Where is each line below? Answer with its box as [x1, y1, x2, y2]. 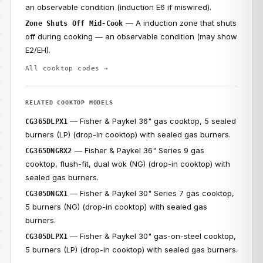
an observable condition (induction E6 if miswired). [25, 2, 211, 12]
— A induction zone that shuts [123, 18, 237, 28]
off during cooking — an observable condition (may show [25, 32, 237, 41]
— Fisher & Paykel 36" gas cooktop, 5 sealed [68, 116, 237, 126]
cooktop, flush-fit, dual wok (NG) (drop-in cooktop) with [25, 159, 230, 168]
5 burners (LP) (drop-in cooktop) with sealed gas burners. [25, 245, 238, 254]
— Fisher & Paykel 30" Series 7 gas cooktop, [68, 188, 235, 198]
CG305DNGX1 [25, 190, 68, 198]
